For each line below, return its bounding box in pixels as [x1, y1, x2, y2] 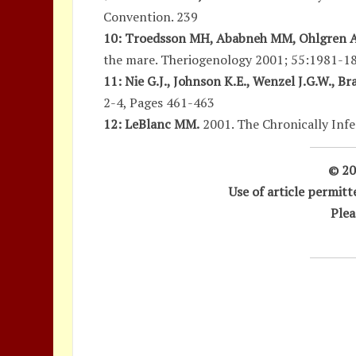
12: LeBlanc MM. [103, 115, 200, 133]
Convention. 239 [103, 8, 199, 25]
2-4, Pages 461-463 [103, 94, 215, 111]
